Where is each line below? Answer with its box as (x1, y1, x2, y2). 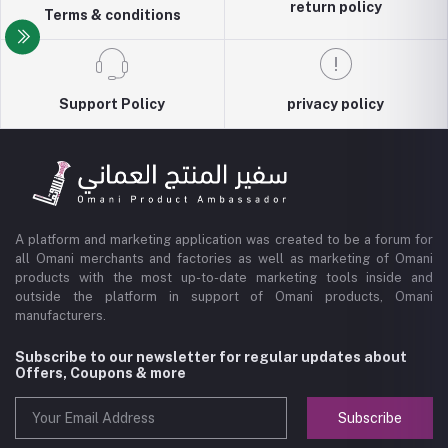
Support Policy (59, 96, 166, 113)
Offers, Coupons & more (15, 365, 186, 382)
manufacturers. (15, 308, 106, 324)
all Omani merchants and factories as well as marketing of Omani (15, 251, 433, 267)
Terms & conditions (43, 7, 181, 24)
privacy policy (287, 96, 385, 113)
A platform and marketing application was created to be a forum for (15, 232, 433, 248)
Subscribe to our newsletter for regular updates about (15, 349, 407, 366)
